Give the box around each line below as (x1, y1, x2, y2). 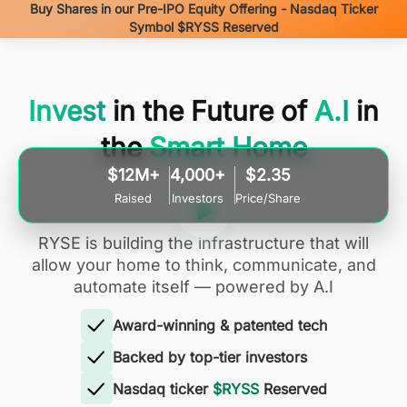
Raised (114, 191, 152, 205)
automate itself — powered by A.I (74, 277, 333, 296)
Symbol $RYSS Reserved (128, 19, 279, 35)
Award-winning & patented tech (112, 315, 327, 334)
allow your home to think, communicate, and (31, 255, 376, 274)
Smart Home (141, 131, 307, 164)
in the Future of (105, 94, 314, 127)
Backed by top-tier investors (112, 347, 307, 366)
